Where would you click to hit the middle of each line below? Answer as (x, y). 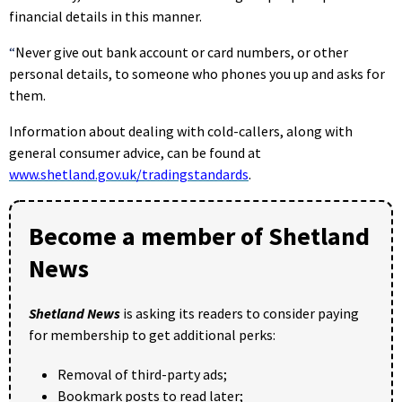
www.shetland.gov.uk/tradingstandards (129, 174)
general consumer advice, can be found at (135, 152)
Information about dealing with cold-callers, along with (181, 131)
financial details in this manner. (105, 16)
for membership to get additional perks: (152, 334)
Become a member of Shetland (199, 236)
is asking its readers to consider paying (240, 313)
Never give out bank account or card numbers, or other (182, 52)
